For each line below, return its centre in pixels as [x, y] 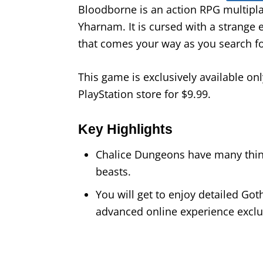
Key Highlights [125, 130]
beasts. [113, 172]
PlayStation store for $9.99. [144, 94]
